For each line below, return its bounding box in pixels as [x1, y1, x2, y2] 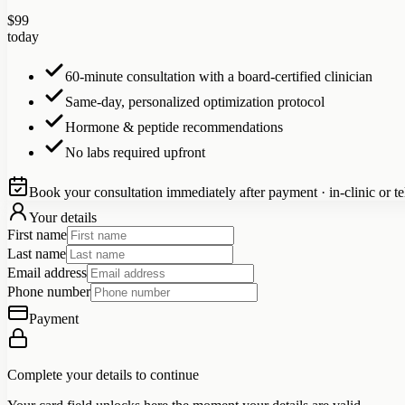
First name [7, 226, 67, 242]
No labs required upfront [65, 144, 205, 160]
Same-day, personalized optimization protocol [65, 93, 325, 109]
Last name [7, 245, 66, 261]
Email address [7, 264, 87, 280]
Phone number [7, 283, 90, 299]
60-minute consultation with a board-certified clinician [65, 68, 372, 84]
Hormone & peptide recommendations [65, 118, 283, 135]
